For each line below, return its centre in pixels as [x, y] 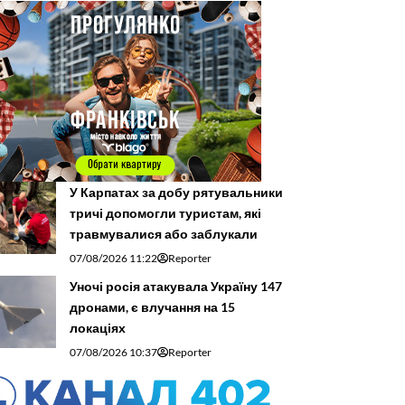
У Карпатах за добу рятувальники [176, 192]
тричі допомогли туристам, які [165, 212]
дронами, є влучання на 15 [152, 306]
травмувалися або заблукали [164, 233]
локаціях [98, 327]
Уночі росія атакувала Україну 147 [176, 286]
